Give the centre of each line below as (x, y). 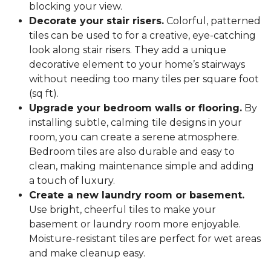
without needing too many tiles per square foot (144, 79)
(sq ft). (44, 94)
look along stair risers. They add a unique (128, 50)
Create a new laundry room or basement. (137, 195)
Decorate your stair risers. (96, 21)
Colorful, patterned (212, 21)
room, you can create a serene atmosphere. (134, 137)
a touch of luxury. (72, 181)
